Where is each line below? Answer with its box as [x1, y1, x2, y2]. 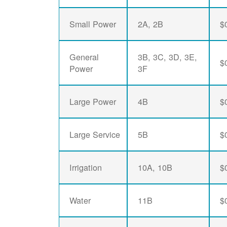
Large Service [69, 128, 121, 141]
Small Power [69, 18, 117, 30]
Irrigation [69, 161, 102, 174]
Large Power [69, 95, 117, 108]
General [69, 51, 99, 63]
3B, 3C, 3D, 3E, [138, 51, 198, 63]
